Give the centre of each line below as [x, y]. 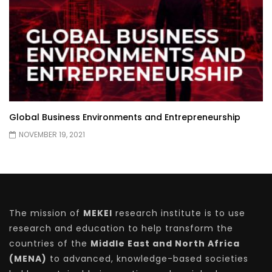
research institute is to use [179, 213]
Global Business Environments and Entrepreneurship [125, 117]
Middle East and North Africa [165, 244]
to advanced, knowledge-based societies [148, 259]
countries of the [50, 244]
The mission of [46, 213]
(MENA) [28, 259]
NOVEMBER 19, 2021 [52, 134]
